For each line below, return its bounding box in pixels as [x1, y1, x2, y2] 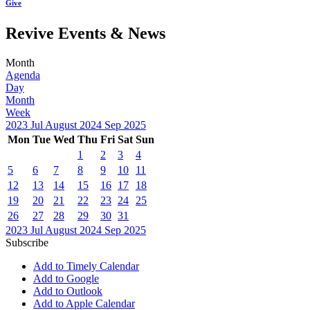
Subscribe [6, 236, 48, 248]
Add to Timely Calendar [33, 259, 139, 272]
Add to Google [33, 272, 99, 284]
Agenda [6, 69, 40, 81]
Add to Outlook [33, 284, 102, 297]
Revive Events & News [6, 24, 165, 42]
